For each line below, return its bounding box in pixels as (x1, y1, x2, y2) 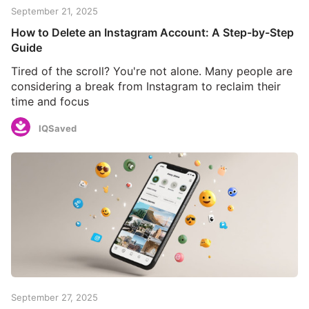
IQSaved (39, 122, 77, 134)
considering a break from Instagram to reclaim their (11, 79, 281, 94)
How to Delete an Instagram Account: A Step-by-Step (11, 26, 294, 40)
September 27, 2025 (11, 291, 98, 303)
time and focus (11, 94, 89, 109)
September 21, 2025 (11, 6, 98, 17)
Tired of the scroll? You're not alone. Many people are (11, 64, 292, 79)
